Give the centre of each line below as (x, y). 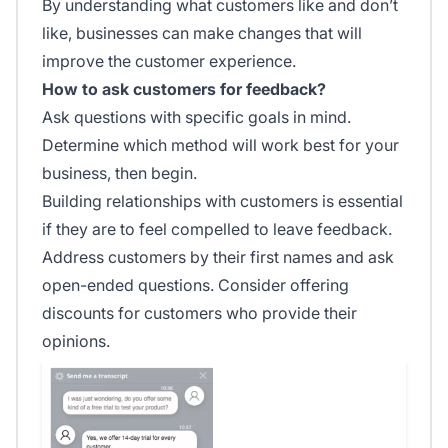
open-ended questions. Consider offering (195, 284)
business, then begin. (119, 172)
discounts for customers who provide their (199, 312)
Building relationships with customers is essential (222, 200)
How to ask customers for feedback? (184, 88)
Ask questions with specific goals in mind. (196, 116)
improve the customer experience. (169, 60)
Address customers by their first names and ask (218, 256)
